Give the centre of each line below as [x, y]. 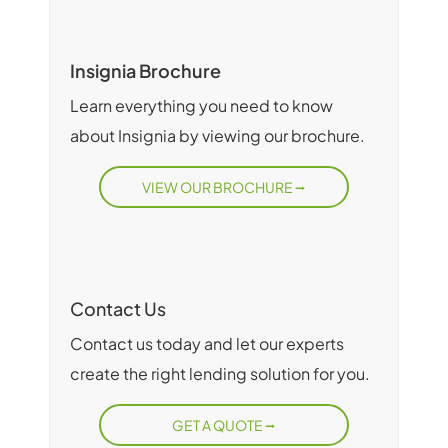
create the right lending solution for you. [220, 374]
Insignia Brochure [145, 71]
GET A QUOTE [218, 425]
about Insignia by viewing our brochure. [217, 136]
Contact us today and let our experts [207, 344]
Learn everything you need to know [201, 106]
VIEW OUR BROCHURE [218, 187]
